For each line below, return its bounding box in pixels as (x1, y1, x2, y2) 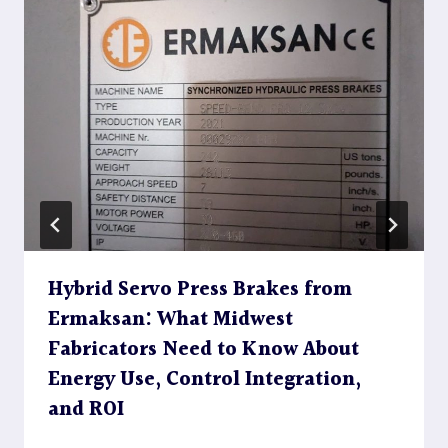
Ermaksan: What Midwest (48, 304, 293, 337)
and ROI (48, 394, 124, 427)
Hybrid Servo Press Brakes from (48, 274, 352, 307)
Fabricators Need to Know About (48, 334, 359, 367)
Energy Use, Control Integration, (48, 364, 361, 397)
